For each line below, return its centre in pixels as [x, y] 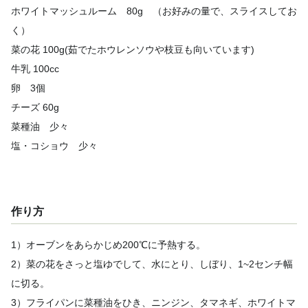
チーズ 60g [35, 107]
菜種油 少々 [40, 126]
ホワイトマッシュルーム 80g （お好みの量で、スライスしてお [154, 11]
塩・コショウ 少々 [54, 145]
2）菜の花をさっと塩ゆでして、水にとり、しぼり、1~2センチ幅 [152, 264]
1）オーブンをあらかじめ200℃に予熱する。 [108, 244]
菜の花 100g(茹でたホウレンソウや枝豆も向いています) [132, 49]
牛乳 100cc [35, 68]
